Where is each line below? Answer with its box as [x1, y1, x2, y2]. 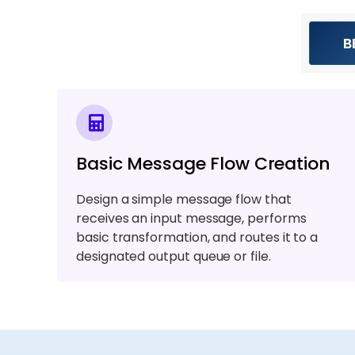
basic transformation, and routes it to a [76, 227, 319, 246]
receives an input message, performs [76, 208, 307, 227]
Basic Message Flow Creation [76, 151, 330, 176]
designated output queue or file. [76, 246, 271, 265]
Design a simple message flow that [76, 189, 292, 208]
